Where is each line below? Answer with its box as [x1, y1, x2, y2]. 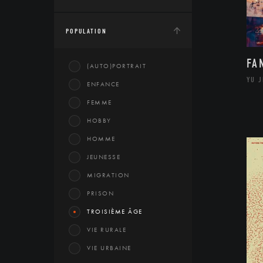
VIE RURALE [87, 225, 126, 234]
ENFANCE [87, 80, 120, 88]
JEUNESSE [87, 153, 120, 161]
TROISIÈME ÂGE [87, 207, 143, 215]
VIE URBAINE [87, 244, 131, 252]
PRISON [87, 189, 114, 197]
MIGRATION [87, 171, 130, 179]
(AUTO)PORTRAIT [87, 62, 146, 70]
